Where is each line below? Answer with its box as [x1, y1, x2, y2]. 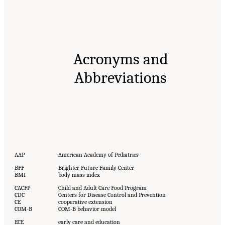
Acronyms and [73, 49, 168, 68]
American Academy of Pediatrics [58, 151, 139, 158]
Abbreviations [74, 68, 167, 87]
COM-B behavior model [58, 205, 116, 212]
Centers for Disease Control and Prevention [58, 191, 166, 198]
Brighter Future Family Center [58, 164, 134, 171]
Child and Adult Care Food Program [58, 184, 147, 191]
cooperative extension [58, 198, 113, 205]
